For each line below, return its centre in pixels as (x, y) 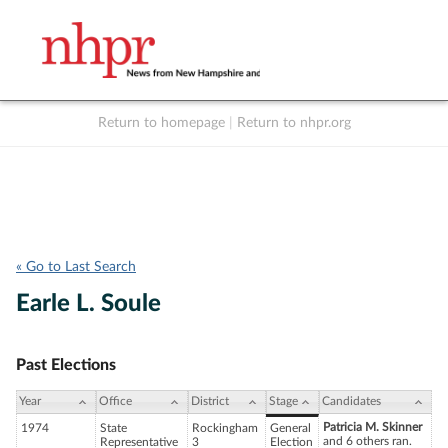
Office (115, 401)
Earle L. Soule (88, 304)
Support (356, 144)
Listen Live (232, 144)
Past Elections (66, 365)
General (290, 428)
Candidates (351, 401)
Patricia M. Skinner (372, 427)
